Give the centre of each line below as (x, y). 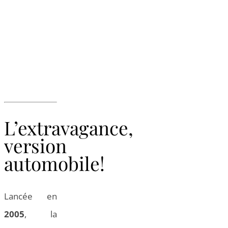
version (35, 145)
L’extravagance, (69, 127)
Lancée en (31, 196)
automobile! (54, 163)
